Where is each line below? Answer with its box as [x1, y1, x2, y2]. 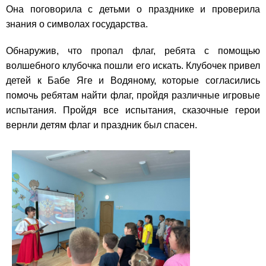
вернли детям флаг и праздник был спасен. [6, 120, 197, 131]
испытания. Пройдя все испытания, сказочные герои [6, 105, 260, 116]
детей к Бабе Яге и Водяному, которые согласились [6, 75, 260, 86]
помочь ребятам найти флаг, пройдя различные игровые [6, 90, 260, 101]
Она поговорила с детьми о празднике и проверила [6, 4, 260, 15]
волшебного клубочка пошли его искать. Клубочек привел [6, 61, 260, 71]
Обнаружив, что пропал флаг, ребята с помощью [6, 46, 260, 56]
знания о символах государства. [6, 19, 148, 30]
